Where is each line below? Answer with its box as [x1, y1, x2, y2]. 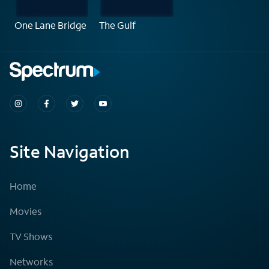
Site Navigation [10, 140, 129, 163]
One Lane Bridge [14, 18, 86, 31]
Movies [10, 204, 41, 217]
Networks [10, 255, 53, 268]
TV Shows [10, 229, 52, 243]
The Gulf [99, 18, 136, 31]
